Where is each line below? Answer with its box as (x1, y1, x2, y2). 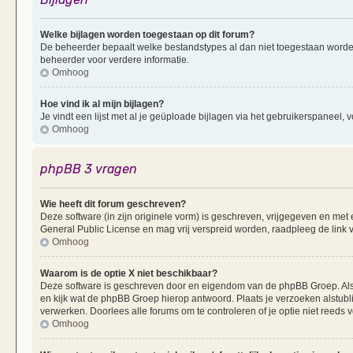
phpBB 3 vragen (40, 161, 137, 176)
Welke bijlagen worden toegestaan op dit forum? (40, 28, 255, 40)
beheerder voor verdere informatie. (40, 54, 189, 65)
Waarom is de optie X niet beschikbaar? (40, 267, 217, 279)
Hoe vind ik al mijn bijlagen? (40, 98, 164, 110)
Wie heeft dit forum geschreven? (40, 198, 186, 210)
